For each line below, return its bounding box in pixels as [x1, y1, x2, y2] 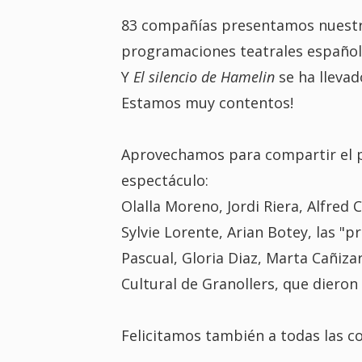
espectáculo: [120, 170, 208, 190]
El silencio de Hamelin [133, 66, 275, 86]
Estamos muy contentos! [120, 92, 293, 112]
